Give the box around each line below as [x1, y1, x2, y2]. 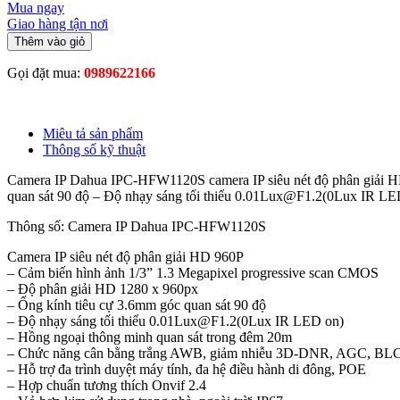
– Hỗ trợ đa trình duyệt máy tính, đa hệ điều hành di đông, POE [7, 361, 366, 377]
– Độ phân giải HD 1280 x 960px [7, 280, 198, 296]
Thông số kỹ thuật [43, 141, 146, 157]
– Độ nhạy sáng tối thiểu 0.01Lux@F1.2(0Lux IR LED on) [7, 312, 344, 329]
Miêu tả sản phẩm [43, 125, 143, 141]
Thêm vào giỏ [14, 34, 85, 48]
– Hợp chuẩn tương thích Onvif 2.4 [7, 377, 206, 393]
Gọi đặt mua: [7, 64, 84, 80]
